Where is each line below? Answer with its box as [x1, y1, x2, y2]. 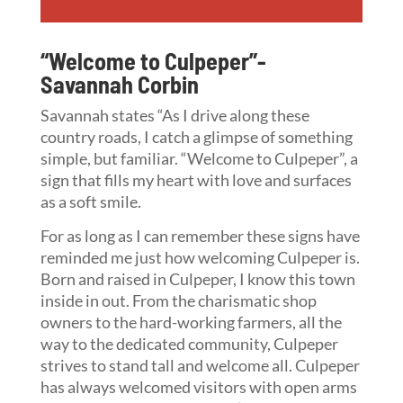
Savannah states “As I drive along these [40, 104, 309, 125]
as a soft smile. [40, 191, 141, 211]
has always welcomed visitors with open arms [40, 376, 357, 397]
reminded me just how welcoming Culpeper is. [40, 246, 360, 267]
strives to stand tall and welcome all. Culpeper [40, 354, 360, 375]
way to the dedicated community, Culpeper [40, 333, 338, 354]
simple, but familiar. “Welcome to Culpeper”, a [40, 148, 358, 168]
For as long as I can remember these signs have [40, 225, 360, 246]
